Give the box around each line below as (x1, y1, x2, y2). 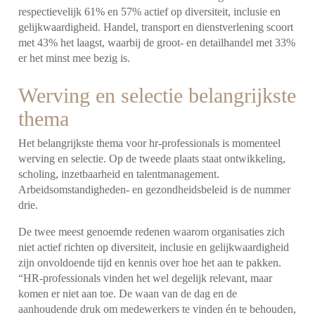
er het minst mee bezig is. (18, 51, 131, 64)
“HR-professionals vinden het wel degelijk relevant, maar (18, 271, 273, 284)
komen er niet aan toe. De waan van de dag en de (18, 287, 238, 300)
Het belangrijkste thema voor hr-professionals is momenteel (18, 136, 281, 149)
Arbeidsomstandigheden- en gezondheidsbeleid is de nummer (18, 183, 291, 195)
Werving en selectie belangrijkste (18, 83, 297, 107)
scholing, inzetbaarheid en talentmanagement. (18, 167, 220, 180)
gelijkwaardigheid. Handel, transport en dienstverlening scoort (18, 20, 294, 33)
